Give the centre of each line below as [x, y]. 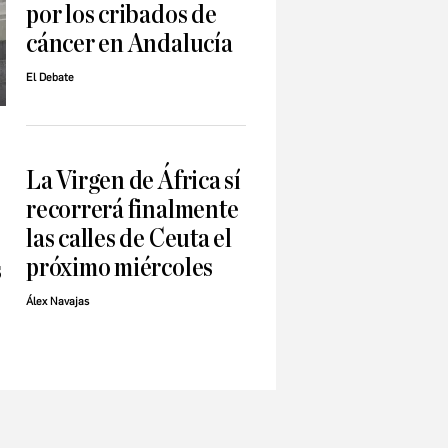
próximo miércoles [120, 268]
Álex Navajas [57, 302]
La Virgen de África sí [133, 181]
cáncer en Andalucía [129, 44]
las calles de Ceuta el [129, 239]
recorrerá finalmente [132, 210]
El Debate [50, 78]
